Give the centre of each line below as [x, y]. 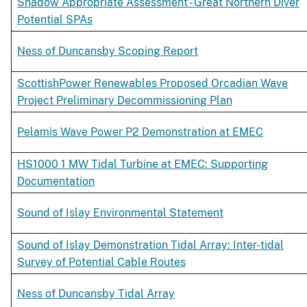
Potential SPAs [55, 20]
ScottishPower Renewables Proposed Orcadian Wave [152, 84]
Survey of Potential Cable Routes [101, 262]
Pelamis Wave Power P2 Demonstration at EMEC [140, 132]
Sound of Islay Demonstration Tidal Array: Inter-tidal [150, 245]
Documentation [56, 182]
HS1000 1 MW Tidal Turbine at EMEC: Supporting [143, 164]
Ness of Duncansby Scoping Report [108, 51]
